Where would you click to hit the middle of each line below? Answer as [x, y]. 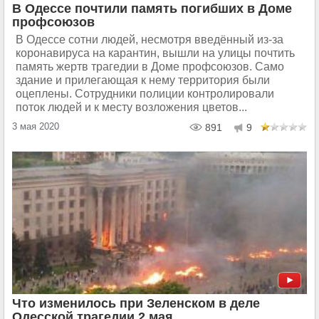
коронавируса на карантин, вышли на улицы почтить [155, 53]
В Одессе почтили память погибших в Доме [152, 9]
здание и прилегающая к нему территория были [143, 80]
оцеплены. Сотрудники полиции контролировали [145, 94]
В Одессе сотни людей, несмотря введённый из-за [150, 40]
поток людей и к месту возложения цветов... [131, 108]
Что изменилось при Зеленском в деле [136, 304]
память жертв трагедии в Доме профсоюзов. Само [150, 67]
